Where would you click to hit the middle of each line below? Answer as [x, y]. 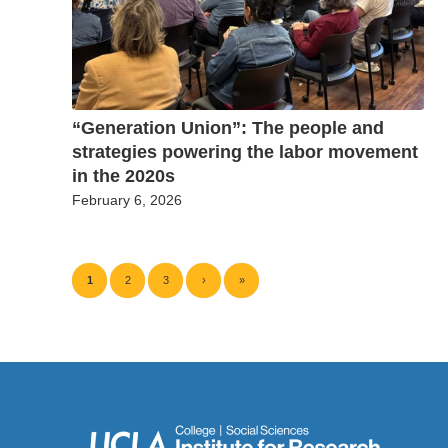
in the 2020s [123, 175]
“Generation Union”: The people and [228, 127]
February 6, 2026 [127, 199]
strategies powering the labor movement [245, 151]
